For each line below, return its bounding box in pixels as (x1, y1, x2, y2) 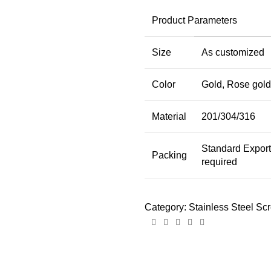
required (201, 157, 237, 167)
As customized (201, 47, 264, 57)
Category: (145, 202, 186, 212)
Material (152, 111, 186, 122)
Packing (152, 150, 187, 160)
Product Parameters (152, 15, 237, 25)
